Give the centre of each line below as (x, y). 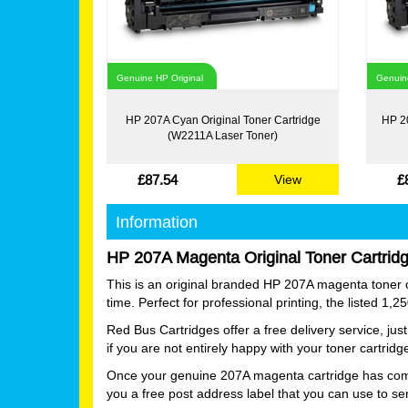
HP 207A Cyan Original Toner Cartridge (223, 119)
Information (157, 222)
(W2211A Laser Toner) (223, 135)
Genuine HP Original (160, 78)
